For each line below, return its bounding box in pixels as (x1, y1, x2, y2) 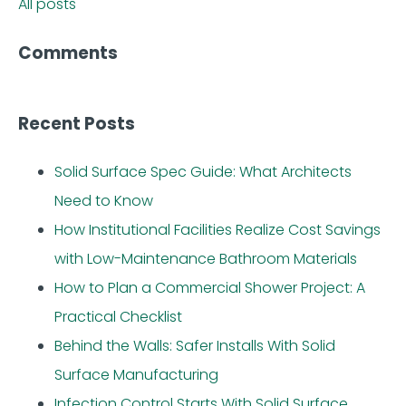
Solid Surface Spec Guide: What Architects (54, 160, 352, 182)
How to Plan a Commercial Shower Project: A (54, 276, 365, 298)
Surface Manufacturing (54, 363, 218, 385)
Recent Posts (18, 111, 135, 136)
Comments (18, 41, 118, 66)
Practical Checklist (54, 305, 182, 327)
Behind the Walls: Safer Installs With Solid (54, 334, 335, 356)
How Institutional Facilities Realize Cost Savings (54, 218, 381, 240)
